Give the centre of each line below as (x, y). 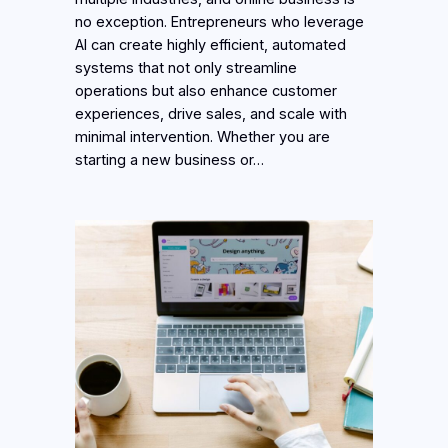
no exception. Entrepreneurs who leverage (220, 21)
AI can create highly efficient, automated (211, 44)
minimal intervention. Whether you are (203, 136)
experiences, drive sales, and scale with (211, 113)
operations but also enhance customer (206, 90)
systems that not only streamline (186, 67)
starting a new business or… (170, 159)
